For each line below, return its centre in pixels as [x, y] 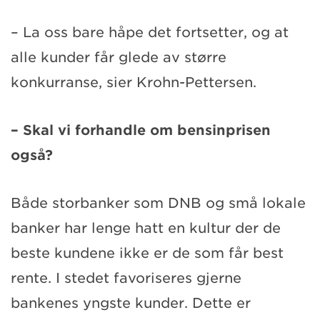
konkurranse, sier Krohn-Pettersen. [136, 82]
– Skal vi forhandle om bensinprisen [141, 130]
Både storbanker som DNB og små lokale [158, 203]
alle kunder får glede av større [119, 57]
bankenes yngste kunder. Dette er [131, 303]
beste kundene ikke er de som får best [147, 253]
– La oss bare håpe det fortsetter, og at [150, 32]
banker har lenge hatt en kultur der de [146, 228]
